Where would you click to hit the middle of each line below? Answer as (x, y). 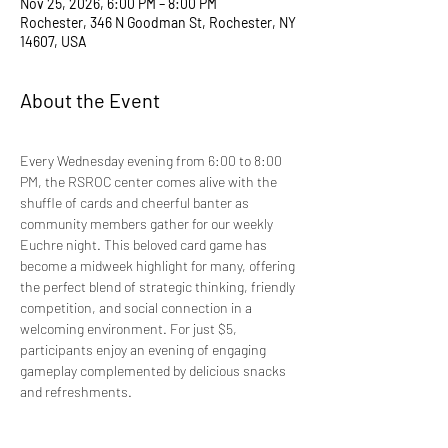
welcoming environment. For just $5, (130, 328)
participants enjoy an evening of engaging (144, 349)
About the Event (90, 100)
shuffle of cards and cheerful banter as (136, 202)
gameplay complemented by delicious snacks (154, 370)
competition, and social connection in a (137, 307)
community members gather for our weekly (148, 223)
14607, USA (53, 41)
